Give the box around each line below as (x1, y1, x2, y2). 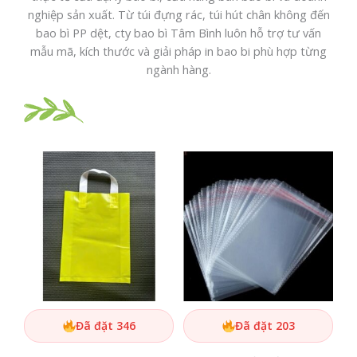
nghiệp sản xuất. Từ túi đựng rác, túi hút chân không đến (27, 6, 330, 22)
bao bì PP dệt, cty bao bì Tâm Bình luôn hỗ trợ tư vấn (36, 24, 321, 41)
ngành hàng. (146, 61, 211, 77)
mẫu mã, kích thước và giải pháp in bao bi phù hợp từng (30, 42, 327, 59)
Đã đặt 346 (75, 318, 135, 334)
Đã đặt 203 (234, 318, 295, 334)
